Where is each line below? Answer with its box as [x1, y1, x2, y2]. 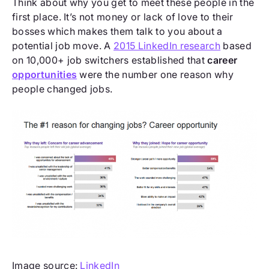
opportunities [12, 68, 77, 81]
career [207, 54, 238, 67]
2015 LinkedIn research [113, 40, 221, 52]
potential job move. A [12, 40, 114, 52]
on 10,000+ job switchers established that [12, 54, 208, 67]
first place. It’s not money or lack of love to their [12, 11, 234, 23]
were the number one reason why [77, 68, 234, 81]
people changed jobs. [12, 83, 113, 95]
